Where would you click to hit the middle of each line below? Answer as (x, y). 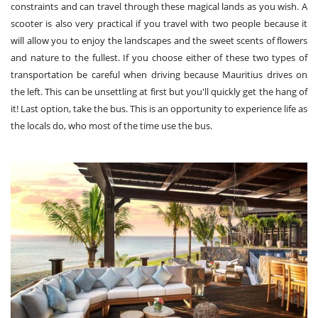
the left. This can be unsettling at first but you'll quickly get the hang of (159, 91)
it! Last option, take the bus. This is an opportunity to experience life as (159, 108)
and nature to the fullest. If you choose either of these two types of (159, 57)
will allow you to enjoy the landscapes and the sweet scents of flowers (159, 40)
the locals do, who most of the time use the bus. (111, 125)
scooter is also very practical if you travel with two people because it (159, 23)
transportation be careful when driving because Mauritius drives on (159, 74)
